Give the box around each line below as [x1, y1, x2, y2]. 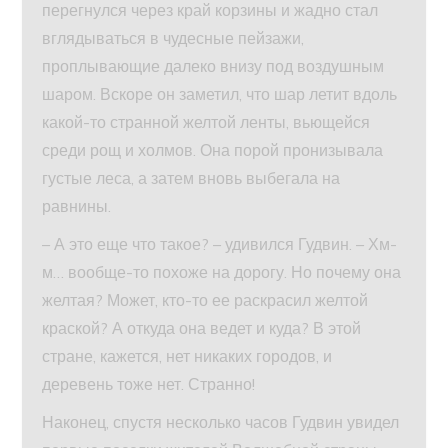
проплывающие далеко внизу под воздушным [42, 55, 385, 76]
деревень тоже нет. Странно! [42, 373, 256, 394]
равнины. [42, 195, 112, 216]
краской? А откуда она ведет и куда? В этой [42, 317, 362, 338]
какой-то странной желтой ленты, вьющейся [42, 111, 371, 132]
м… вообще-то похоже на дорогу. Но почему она [42, 261, 402, 282]
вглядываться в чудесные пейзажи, [42, 27, 305, 48]
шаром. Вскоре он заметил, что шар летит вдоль [42, 83, 398, 104]
